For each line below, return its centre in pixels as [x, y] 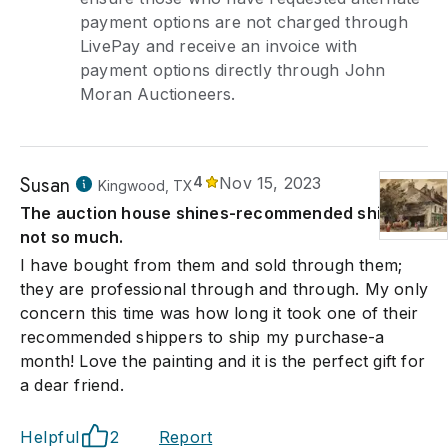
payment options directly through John [233, 70]
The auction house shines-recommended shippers [224, 213]
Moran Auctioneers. [158, 94]
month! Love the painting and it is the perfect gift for [223, 361]
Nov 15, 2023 [270, 183]
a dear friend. [72, 385]
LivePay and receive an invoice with [218, 46]
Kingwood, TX [145, 185]
